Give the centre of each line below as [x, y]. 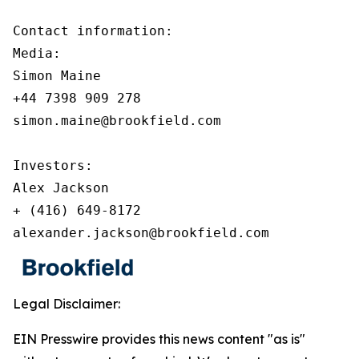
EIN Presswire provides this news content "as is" [159, 339]
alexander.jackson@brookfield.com [141, 233]
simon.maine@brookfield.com [117, 121]
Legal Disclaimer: [67, 304]
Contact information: [93, 31]
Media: [37, 53]
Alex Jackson [61, 188]
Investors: [53, 165]
